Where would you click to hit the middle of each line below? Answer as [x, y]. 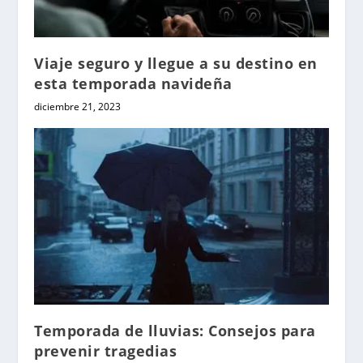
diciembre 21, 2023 [78, 106]
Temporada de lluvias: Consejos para [175, 330]
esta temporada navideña [133, 83]
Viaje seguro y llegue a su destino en [176, 63]
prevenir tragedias [106, 350]
